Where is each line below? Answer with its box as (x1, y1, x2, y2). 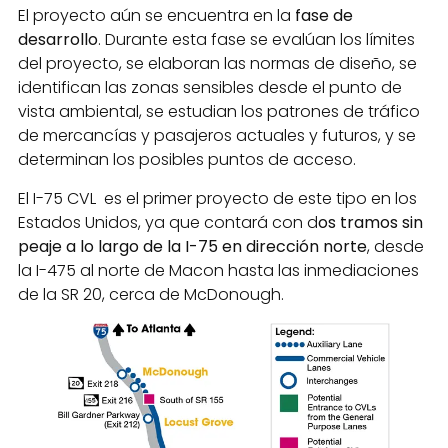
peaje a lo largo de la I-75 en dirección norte (18, 234, 367, 258)
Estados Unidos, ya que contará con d (18, 210, 318, 234)
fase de (295, 4, 353, 28)
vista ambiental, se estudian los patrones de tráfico (18, 100, 420, 124)
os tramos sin (318, 210, 423, 234)
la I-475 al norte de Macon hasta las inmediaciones (18, 258, 419, 282)
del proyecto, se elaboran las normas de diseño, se (18, 52, 417, 76)
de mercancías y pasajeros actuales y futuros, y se (18, 124, 416, 148)
